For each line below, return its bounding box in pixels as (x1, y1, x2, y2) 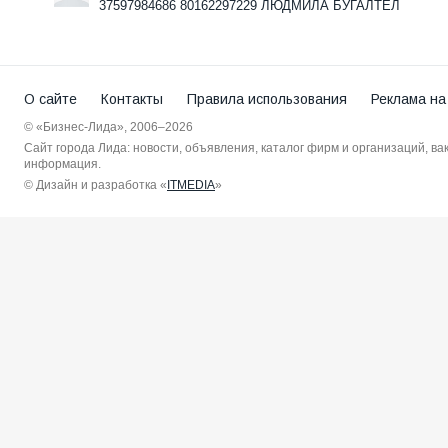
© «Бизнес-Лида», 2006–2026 (24, 120, 193, 135)
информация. (24, 157, 101, 172)
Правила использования (187, 91, 347, 108)
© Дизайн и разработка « (24, 178, 167, 193)
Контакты (101, 91, 163, 108)
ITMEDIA (167, 178, 215, 193)
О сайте (24, 91, 77, 108)
